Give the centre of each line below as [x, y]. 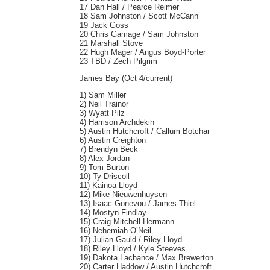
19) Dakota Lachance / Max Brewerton [146, 258]
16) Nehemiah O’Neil [115, 231]
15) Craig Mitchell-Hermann [127, 221]
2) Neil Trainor [104, 104]
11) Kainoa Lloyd [108, 185]
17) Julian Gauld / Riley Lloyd [131, 240]
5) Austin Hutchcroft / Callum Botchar [145, 131]
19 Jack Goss [104, 25]
